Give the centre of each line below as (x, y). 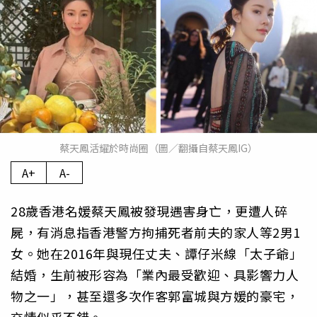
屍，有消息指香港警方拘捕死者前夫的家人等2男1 (156, 232)
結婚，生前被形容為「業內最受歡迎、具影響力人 (155, 275)
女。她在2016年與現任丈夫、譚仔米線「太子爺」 (156, 254)
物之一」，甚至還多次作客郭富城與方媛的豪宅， (155, 296)
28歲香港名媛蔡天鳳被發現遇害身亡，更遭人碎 (149, 211)
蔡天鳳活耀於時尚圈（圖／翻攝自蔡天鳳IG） (158, 148)
